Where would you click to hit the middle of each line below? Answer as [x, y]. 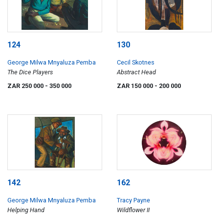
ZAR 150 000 [136, 86]
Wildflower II [133, 210]
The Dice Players [30, 72]
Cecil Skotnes [136, 63]
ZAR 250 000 [26, 86]
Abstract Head [136, 72]
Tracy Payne [133, 200]
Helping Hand [26, 210]
